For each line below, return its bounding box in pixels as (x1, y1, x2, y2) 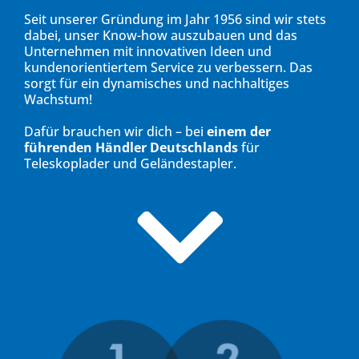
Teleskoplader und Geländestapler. (24, 155, 236, 173)
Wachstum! (24, 91, 92, 109)
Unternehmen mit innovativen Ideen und (24, 42, 272, 61)
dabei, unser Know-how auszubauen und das (24, 26, 297, 45)
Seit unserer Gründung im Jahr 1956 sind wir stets (24, 10, 326, 29)
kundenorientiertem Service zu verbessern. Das (24, 58, 313, 77)
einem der (207, 123, 271, 141)
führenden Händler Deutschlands (24, 139, 238, 157)
